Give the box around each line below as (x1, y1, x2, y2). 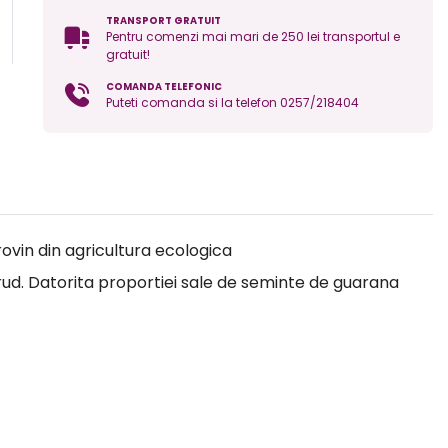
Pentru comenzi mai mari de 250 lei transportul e (105, 27, 400, 45)
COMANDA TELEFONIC (105, 79, 222, 93)
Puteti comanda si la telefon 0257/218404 (105, 93, 359, 111)
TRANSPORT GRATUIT (105, 13, 221, 27)
